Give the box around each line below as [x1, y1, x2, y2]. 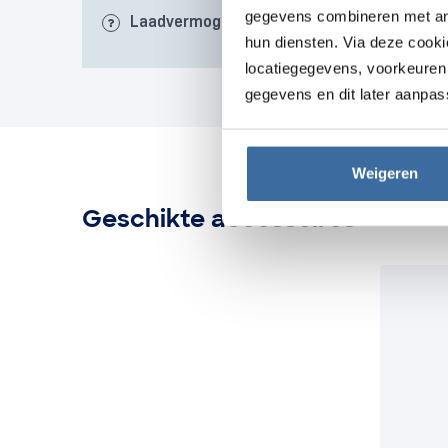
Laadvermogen [130, 12, 239, 32]
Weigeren [351, 164, 418, 182]
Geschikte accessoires [82, 203, 356, 235]
